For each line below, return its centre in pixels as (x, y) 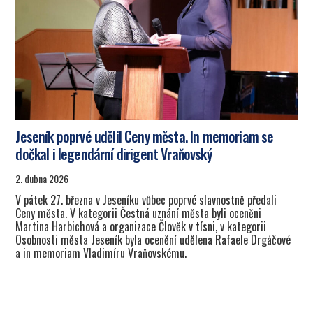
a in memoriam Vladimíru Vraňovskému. (101, 253)
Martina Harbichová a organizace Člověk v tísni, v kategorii (141, 226)
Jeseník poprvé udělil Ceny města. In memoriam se (145, 137)
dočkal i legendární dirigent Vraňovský (114, 154)
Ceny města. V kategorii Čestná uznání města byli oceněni (139, 213)
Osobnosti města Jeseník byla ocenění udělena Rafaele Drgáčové (153, 239)
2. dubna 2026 (42, 178)
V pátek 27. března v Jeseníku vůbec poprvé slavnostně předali (146, 199)
